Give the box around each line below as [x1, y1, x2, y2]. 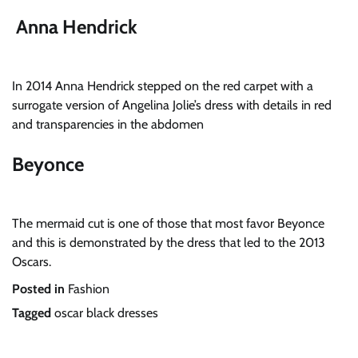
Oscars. [12, 254, 51, 270]
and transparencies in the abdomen [12, 117, 204, 133]
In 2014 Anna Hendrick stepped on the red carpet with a [12, 78, 313, 94]
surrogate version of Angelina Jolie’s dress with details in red [12, 97, 332, 113]
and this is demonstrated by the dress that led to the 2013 [12, 235, 325, 251]
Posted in [12, 281, 68, 297]
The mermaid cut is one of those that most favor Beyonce [12, 216, 324, 232]
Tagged [12, 305, 54, 321]
